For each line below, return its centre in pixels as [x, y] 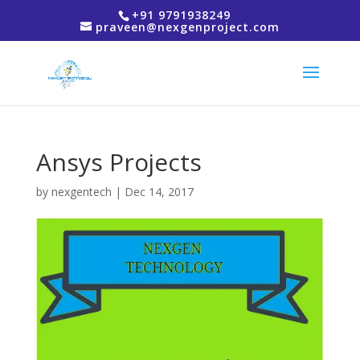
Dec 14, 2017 [159, 192]
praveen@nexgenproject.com [187, 27]
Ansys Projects [119, 162]
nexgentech [81, 192]
